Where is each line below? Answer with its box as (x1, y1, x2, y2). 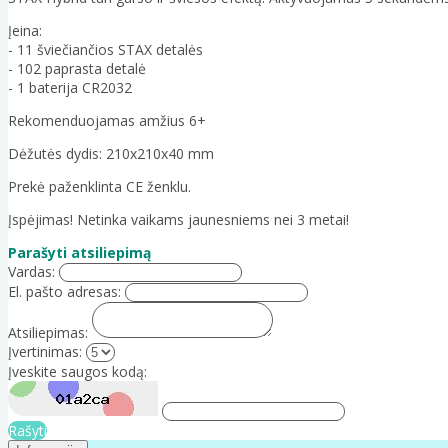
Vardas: (8, 261, 55, 281)
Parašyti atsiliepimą (8, 242, 151, 262)
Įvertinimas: (8, 341, 82, 361)
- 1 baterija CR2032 (8, 77, 132, 97)
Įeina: (8, 20, 42, 40)
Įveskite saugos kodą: (8, 361, 147, 381)
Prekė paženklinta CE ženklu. (8, 176, 191, 196)
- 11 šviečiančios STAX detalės (8, 39, 203, 59)
